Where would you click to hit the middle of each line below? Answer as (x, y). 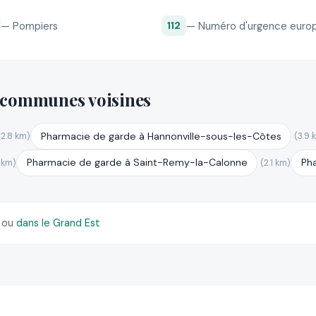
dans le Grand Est (58, 223)
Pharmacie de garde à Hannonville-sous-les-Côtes (161, 136)
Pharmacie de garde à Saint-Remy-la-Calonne (137, 163)
